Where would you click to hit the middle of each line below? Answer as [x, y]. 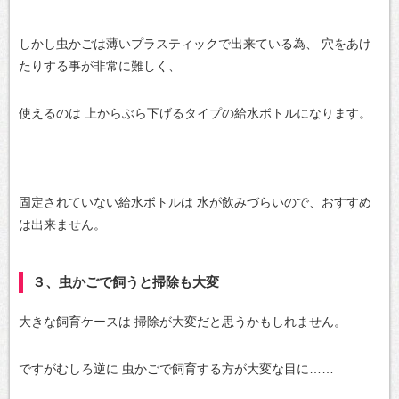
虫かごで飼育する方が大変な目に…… [226, 369]
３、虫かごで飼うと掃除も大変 [126, 282]
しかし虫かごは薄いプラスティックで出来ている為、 [168, 44]
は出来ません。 [62, 224]
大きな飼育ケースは [75, 322]
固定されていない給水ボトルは [106, 202]
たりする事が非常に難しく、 [100, 66]
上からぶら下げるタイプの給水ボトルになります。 [226, 113]
